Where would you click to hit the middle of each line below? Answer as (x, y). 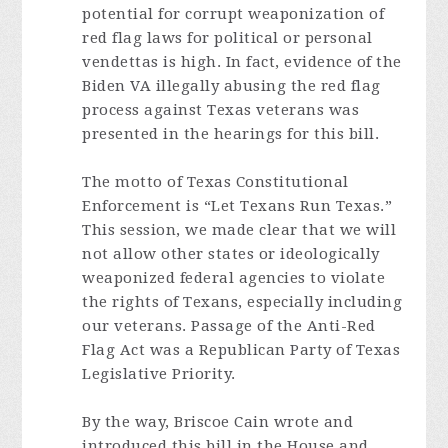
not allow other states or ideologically (231, 254)
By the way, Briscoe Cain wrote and (218, 422)
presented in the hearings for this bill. (231, 134)
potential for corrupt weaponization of (233, 14)
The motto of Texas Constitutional (215, 182)
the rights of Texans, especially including (242, 302)
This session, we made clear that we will (239, 230)
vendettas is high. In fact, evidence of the (242, 62)
